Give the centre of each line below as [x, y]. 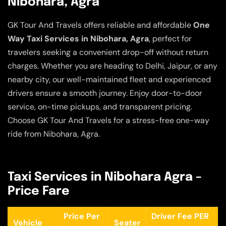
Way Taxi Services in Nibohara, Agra [78, 38]
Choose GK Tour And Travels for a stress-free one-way [108, 120]
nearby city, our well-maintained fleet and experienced [109, 79]
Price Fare [39, 191]
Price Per [82, 216]
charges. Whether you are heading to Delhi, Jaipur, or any [112, 66]
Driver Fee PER [180, 216]
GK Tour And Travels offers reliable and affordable [100, 25]
